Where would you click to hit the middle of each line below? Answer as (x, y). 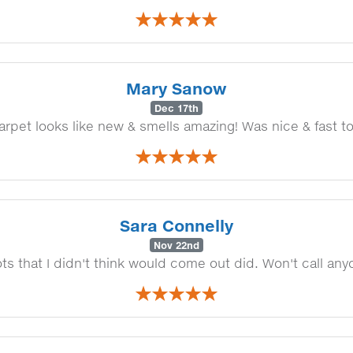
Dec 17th (176, 108)
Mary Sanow (176, 88)
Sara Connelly (176, 225)
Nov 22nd (176, 245)
